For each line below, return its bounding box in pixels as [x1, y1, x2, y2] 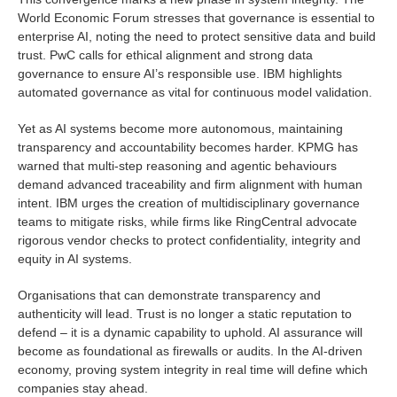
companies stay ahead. [18, 380, 148, 395]
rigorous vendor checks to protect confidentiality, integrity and [18, 232, 361, 247]
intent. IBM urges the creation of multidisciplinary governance [18, 195, 360, 210]
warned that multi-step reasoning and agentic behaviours [18, 158, 337, 173]
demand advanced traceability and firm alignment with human [18, 176, 362, 191]
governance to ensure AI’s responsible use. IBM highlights [18, 66, 342, 81]
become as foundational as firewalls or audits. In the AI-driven [18, 343, 362, 358]
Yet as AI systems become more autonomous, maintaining [18, 121, 343, 136]
